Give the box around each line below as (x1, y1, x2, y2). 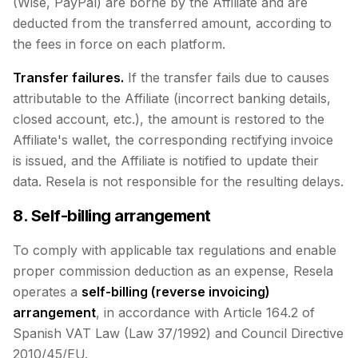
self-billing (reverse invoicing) (82, 284, 270, 300)
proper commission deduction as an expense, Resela (13, 263, 333, 279)
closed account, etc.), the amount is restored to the (13, 111, 324, 127)
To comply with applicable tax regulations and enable (13, 242, 336, 258)
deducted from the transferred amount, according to (13, 15, 332, 31)
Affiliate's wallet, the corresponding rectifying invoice (13, 132, 333, 148)
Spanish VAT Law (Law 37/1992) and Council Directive (13, 325, 344, 341)
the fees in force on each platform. (13, 36, 225, 52)
